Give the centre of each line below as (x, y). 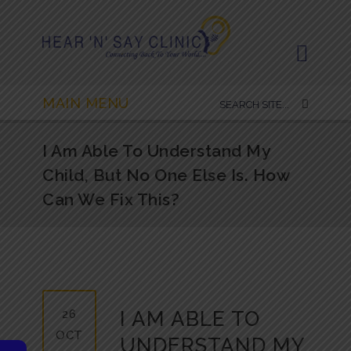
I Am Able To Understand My (156, 151)
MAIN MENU (86, 103)
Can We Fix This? (111, 199)
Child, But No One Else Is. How (166, 175)
